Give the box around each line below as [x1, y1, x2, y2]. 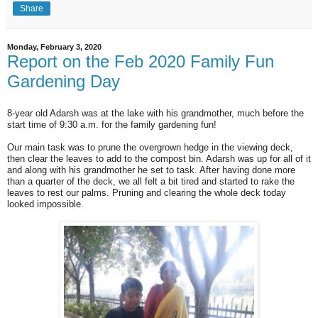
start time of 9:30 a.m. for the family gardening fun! [7, 119, 216, 131]
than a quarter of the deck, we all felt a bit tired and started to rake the [7, 176, 295, 187]
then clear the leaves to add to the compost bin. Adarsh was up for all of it [7, 153, 311, 165]
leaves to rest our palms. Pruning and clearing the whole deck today [7, 187, 286, 199]
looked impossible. [7, 199, 84, 210]
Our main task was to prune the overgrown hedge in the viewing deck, [7, 142, 293, 153]
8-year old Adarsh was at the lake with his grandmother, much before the [7, 108, 304, 119]
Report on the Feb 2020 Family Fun [7, 51, 274, 71]
